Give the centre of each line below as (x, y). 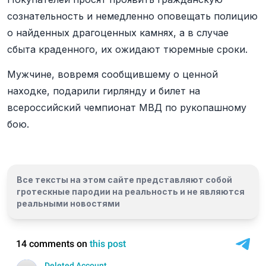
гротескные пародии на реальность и (102, 191)
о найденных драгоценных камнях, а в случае (118, 33)
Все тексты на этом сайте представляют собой (124, 180)
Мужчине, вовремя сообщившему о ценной (113, 74)
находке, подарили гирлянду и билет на (104, 91)
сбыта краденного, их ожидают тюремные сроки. (127, 49)
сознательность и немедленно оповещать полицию (132, 16)
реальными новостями (68, 203)
